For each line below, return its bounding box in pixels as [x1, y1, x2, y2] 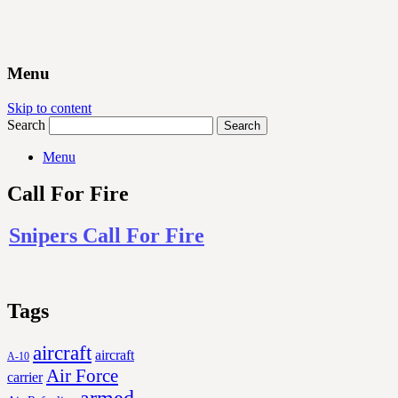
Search [7, 116, 45, 132]
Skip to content [7, 99, 92, 115]
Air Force [46, 365, 118, 386]
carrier [7, 370, 43, 386]
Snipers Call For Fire [9, 224, 204, 248]
